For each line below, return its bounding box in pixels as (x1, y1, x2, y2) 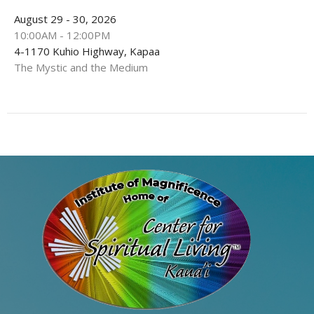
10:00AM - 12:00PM (14, 27, 110, 42)
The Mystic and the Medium (14, 60, 148, 74)
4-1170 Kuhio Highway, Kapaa (14, 43, 160, 58)
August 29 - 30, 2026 (14, 11, 116, 26)
